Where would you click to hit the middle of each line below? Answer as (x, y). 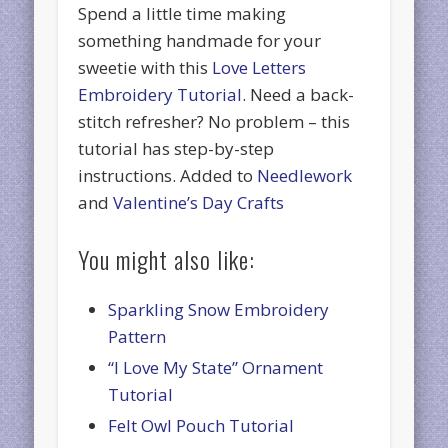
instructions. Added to (168, 175)
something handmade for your (200, 40)
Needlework (305, 175)
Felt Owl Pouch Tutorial (201, 425)
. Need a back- (298, 94)
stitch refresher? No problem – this (214, 121)
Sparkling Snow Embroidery (219, 309)
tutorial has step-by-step (176, 148)
